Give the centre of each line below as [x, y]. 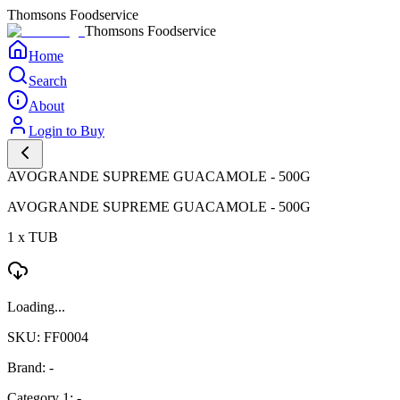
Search [48, 81]
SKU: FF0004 [48, 337]
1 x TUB [33, 237]
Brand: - [30, 367]
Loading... [36, 307]
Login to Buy [67, 131]
